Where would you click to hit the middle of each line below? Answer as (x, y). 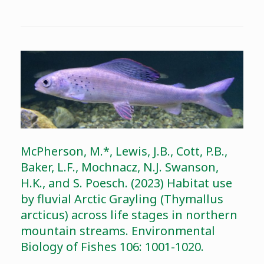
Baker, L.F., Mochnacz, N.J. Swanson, (120, 167)
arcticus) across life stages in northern (129, 214)
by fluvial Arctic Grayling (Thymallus (122, 199)
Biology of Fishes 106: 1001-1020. (112, 246)
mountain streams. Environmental (118, 230)
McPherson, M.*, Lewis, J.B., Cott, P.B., (124, 151)
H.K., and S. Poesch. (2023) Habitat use (126, 183)
